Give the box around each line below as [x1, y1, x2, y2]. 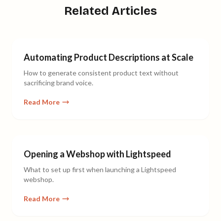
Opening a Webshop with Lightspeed [24, 148, 171, 159]
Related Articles [64, 4, 157, 18]
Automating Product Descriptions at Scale [24, 52, 193, 63]
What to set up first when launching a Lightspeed [24, 165, 176, 174]
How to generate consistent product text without [24, 69, 179, 77]
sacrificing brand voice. [24, 78, 93, 87]
